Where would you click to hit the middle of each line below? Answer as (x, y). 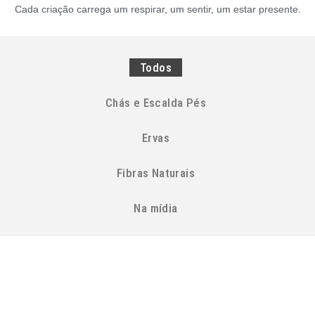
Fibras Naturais (156, 173)
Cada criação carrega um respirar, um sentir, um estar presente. (157, 9)
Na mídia (156, 208)
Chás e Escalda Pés (156, 103)
